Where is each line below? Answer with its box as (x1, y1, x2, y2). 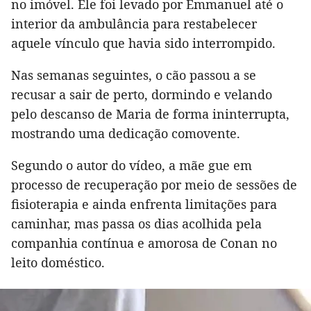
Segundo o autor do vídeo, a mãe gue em (11, 156, 252, 174)
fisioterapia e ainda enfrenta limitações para (11, 195, 277, 212)
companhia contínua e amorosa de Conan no (11, 234, 277, 251)
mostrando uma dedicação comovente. (11, 124, 240, 142)
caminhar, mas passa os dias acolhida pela (11, 215, 262, 232)
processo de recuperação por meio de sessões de (11, 176, 297, 193)
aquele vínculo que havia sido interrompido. (11, 34, 276, 51)
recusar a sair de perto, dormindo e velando (11, 85, 272, 103)
